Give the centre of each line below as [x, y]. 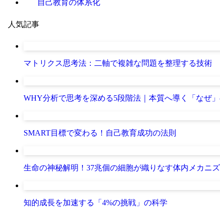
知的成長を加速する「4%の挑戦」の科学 [96, 202]
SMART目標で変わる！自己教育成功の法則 [100, 133]
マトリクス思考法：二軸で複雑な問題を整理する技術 [118, 63]
